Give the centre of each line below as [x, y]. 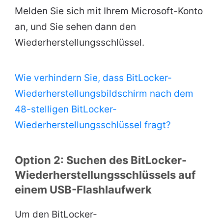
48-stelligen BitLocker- [66, 110]
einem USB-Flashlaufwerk [83, 190]
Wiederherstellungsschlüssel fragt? [93, 125]
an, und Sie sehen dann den [75, 27]
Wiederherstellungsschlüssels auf [105, 175]
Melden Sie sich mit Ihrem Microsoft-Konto [109, 11]
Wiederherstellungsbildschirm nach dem [104, 94]
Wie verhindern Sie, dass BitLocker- [93, 78]
